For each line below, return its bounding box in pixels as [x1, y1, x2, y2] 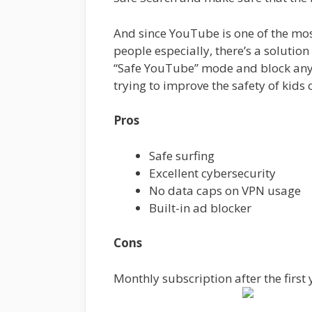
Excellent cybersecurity [149, 164, 276, 181]
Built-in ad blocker [149, 199, 251, 216]
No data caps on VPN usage [149, 182, 301, 198]
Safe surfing [149, 147, 214, 164]
